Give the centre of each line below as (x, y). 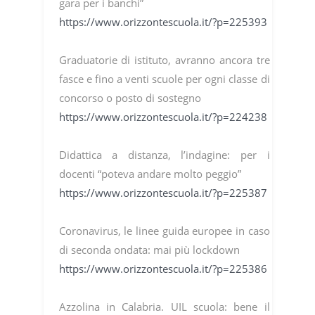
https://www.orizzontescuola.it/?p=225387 (163, 193)
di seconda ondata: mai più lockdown (149, 250)
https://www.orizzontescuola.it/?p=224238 (163, 117)
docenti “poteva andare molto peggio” (150, 174)
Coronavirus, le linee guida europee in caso (164, 231)
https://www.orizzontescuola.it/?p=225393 (163, 22)
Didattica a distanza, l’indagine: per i (164, 155)
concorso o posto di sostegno (130, 98)
